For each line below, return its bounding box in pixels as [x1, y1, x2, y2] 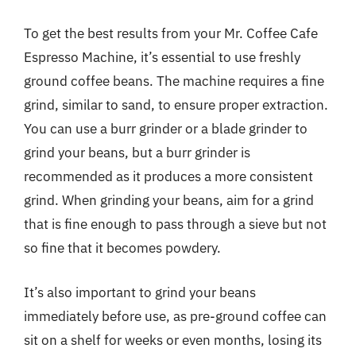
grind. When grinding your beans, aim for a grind [24, 192, 314, 209]
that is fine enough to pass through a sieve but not [24, 215, 327, 233]
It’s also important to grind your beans [24, 283, 256, 301]
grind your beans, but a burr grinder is [24, 144, 250, 161]
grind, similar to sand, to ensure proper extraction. [24, 96, 328, 114]
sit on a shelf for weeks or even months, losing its [24, 331, 322, 349]
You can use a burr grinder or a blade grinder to [24, 120, 308, 137]
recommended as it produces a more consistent [24, 168, 313, 185]
